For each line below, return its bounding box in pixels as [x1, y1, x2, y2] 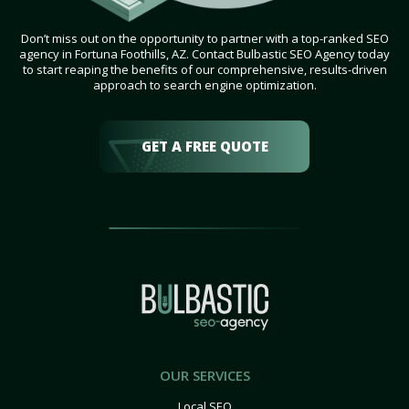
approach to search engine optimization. [92, 77, 317, 94]
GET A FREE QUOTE [141, 137, 268, 156]
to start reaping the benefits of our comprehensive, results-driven [22, 61, 387, 79]
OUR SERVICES [159, 366, 250, 385]
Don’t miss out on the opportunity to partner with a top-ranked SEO [20, 30, 389, 47]
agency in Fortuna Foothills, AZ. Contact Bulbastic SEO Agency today [19, 46, 390, 63]
